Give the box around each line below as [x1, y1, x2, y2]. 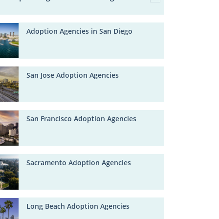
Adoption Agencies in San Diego [26, 26, 133, 36]
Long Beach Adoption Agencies [26, 202, 130, 211]
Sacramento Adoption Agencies [26, 158, 131, 167]
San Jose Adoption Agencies [26, 70, 119, 80]
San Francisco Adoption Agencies [26, 114, 137, 124]
